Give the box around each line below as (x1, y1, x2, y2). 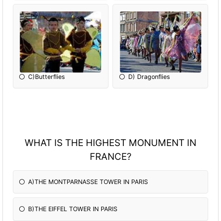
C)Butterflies (28, 73, 66, 80)
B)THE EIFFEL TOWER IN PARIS (28, 205, 118, 213)
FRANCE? (89, 151, 132, 163)
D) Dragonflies (128, 73, 170, 80)
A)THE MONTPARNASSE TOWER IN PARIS (28, 178, 148, 185)
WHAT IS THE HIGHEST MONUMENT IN (25, 137, 196, 149)
